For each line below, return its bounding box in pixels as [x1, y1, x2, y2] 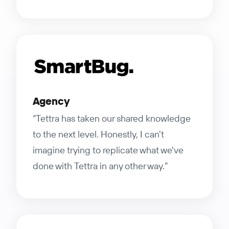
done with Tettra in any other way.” [33, 160, 168, 172]
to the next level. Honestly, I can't [33, 128, 164, 140]
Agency [33, 95, 70, 108]
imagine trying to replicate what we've [33, 144, 184, 156]
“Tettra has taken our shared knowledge [33, 112, 191, 124]
